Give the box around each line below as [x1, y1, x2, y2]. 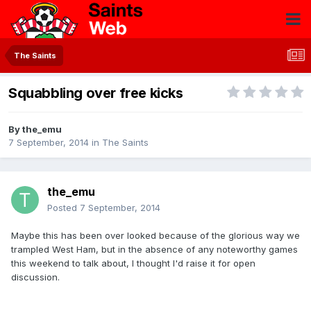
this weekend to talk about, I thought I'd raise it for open [11, 258, 255, 269]
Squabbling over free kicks [8, 85, 183, 102]
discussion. [11, 271, 60, 283]
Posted [47, 202, 80, 214]
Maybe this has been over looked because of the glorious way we [11, 230, 300, 242]
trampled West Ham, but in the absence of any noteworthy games [11, 244, 298, 255]
